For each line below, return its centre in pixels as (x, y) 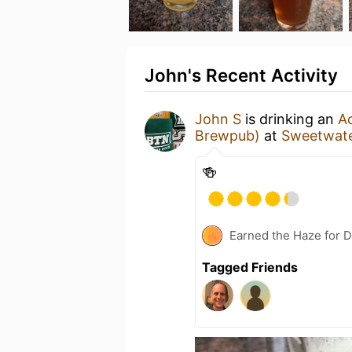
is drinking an (290, 119)
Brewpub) (227, 136)
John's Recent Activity (241, 75)
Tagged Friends (250, 267)
